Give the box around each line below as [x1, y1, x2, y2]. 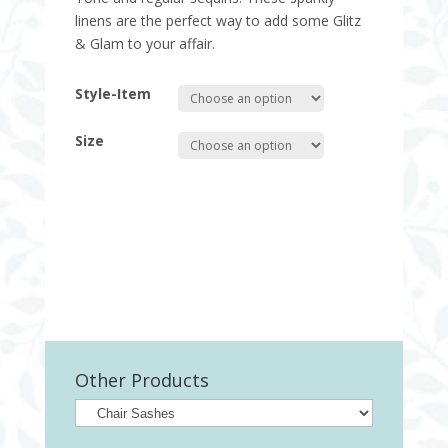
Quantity [73, 194, 129, 214]
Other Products [74, 368, 209, 393]
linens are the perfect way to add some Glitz [74, 11, 361, 31]
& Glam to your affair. [74, 34, 215, 54]
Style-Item [74, 84, 151, 104]
